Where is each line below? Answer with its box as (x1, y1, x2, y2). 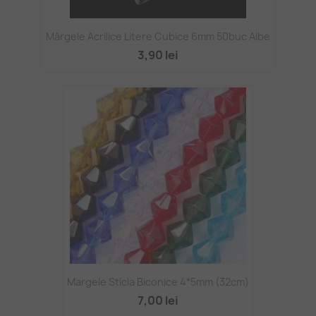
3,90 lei (138, 47, 178, 63)
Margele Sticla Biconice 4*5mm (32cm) (67, 275, 249, 289)
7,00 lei (138, 293, 178, 309)
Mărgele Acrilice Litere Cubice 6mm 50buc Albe (46, 30, 270, 44)
